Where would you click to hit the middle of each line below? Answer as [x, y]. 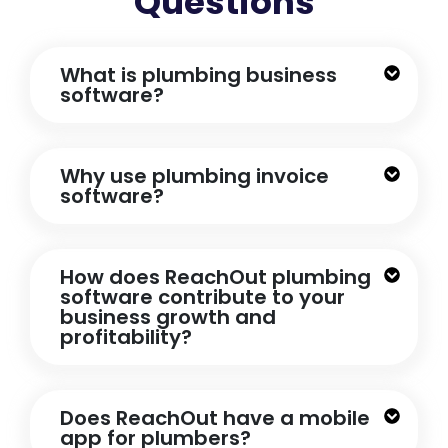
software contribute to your [202, 296]
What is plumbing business [198, 74]
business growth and [168, 316]
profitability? [126, 336]
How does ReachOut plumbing [215, 276]
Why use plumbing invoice [194, 175]
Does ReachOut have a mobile [215, 417]
